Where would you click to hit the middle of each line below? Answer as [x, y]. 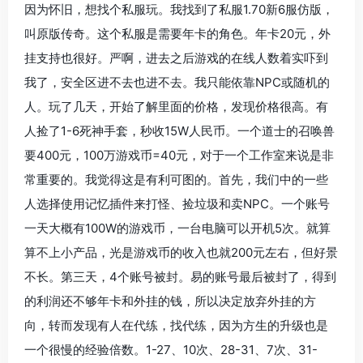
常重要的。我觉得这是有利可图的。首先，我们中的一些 [176, 180]
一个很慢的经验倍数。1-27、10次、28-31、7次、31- [171, 350]
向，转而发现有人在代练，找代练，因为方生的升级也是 [176, 326]
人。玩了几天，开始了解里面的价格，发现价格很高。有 [176, 107]
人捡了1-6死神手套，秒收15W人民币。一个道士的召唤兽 [179, 131]
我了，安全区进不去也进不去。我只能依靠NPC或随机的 [177, 83]
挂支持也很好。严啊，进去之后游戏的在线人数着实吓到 [176, 58]
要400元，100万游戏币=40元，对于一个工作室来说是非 [179, 156]
